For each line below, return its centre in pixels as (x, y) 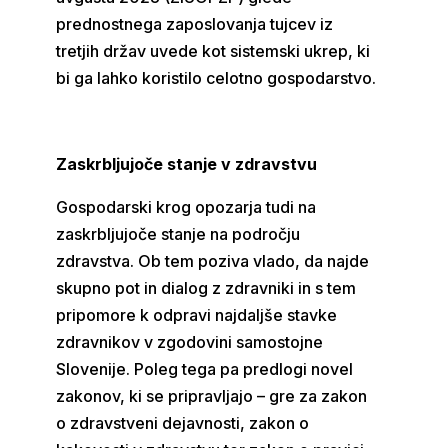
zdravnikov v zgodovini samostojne (190, 342)
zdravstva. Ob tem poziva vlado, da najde (213, 261)
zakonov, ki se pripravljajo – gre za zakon (212, 396)
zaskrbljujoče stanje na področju (178, 234)
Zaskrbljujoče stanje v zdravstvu (187, 164)
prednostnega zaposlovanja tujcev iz (195, 24)
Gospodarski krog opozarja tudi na (186, 207)
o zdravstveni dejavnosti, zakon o (183, 423)
